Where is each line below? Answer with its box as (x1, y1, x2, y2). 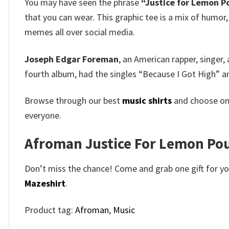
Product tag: (25, 204, 75, 216)
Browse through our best (25, 94, 122, 106)
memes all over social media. (25, 26, 135, 38)
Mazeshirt (25, 177, 65, 189)
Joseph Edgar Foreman (25, 53, 119, 65)
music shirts (122, 94, 172, 106)
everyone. (25, 109, 61, 121)
